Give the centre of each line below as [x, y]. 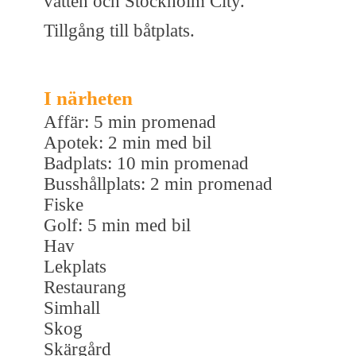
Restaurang [85, 287]
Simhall [72, 308]
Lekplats [75, 266]
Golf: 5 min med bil [117, 225]
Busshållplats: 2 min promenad [158, 184]
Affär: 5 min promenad [130, 122]
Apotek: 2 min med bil [128, 142]
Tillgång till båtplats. [119, 30]
